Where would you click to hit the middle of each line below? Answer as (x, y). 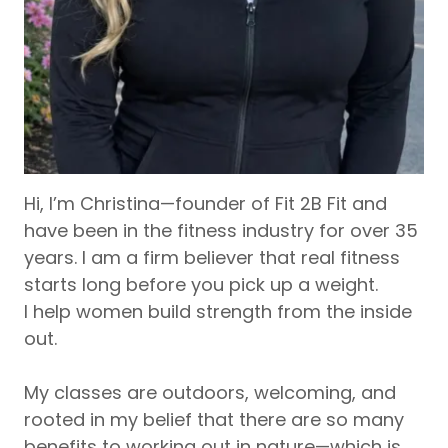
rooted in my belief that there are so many (214, 420)
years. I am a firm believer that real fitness (212, 258)
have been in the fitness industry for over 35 (221, 231)
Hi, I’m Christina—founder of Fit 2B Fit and (205, 204)
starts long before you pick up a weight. (201, 285)
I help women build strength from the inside (218, 312)
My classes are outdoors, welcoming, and (210, 393)
